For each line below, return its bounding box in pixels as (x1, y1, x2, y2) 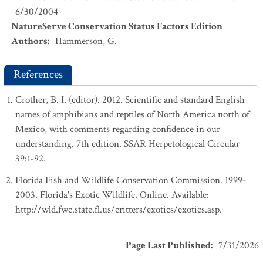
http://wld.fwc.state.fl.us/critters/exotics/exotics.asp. (15, 203, 222, 216)
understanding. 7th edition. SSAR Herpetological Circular (15, 137, 240, 150)
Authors (11, 35, 48, 48)
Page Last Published (126, 239, 211, 252)
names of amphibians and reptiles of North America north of (15, 108, 249, 121)
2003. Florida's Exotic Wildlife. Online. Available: (15, 188, 209, 201)
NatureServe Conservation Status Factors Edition (11, 20, 222, 33)
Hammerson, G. (55, 35, 117, 48)
